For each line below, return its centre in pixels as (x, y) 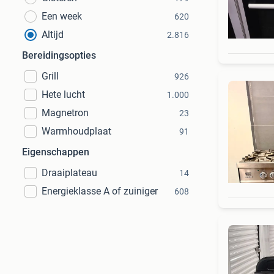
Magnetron (65, 113)
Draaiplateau (69, 173)
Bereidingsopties (59, 55)
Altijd (53, 35)
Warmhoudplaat (76, 131)
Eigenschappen (56, 152)
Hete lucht (63, 94)
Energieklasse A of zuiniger (100, 191)
